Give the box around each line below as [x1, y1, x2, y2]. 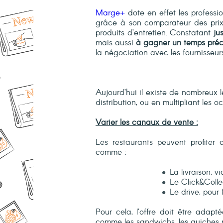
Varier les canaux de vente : [96, 116, 198, 129]
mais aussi [96, 37, 136, 50]
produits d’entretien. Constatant [96, 27, 214, 40]
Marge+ [96, 7, 125, 20]
